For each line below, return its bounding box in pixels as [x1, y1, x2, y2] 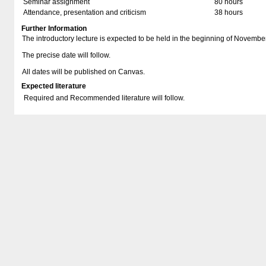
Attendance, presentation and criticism [23, 8, 146, 17]
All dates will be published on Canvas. [22, 68, 145, 76]
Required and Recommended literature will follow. [24, 94, 185, 102]
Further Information [21, 24, 87, 33]
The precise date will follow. [22, 51, 110, 59]
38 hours [214, 8, 243, 17]
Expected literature [21, 82, 86, 90]
